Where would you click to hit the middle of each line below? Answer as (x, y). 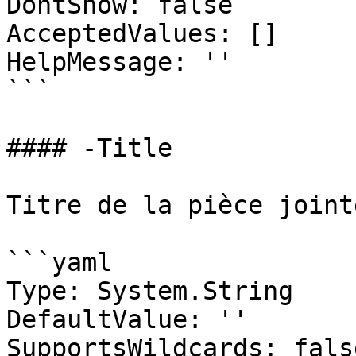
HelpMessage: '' (120, 62)
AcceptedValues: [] (142, 33)
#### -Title (89, 148)
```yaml (59, 262)
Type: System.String (150, 291)
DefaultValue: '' (127, 319)
